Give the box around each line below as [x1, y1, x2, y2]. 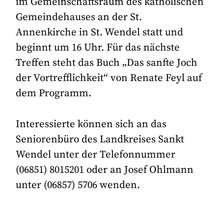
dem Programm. [16, 87, 92, 100]
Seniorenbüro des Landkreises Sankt [16, 133, 185, 146]
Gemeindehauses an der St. [16, 11, 142, 24]
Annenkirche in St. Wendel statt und [16, 26, 184, 39]
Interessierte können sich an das [16, 117, 167, 131]
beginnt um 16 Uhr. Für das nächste [16, 41, 180, 55]
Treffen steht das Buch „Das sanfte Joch [16, 56, 198, 70]
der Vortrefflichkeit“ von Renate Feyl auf [16, 72, 202, 85]
